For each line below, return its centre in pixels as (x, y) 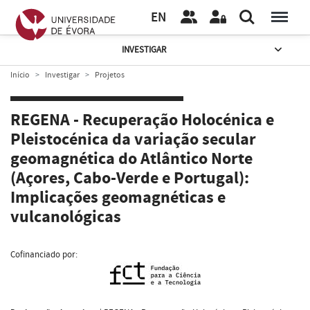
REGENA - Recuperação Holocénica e (142, 120)
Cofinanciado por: (44, 254)
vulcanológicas (66, 217)
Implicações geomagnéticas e (118, 198)
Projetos (110, 75)
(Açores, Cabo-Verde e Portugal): (130, 179)
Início (20, 75)
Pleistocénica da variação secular (133, 140)
